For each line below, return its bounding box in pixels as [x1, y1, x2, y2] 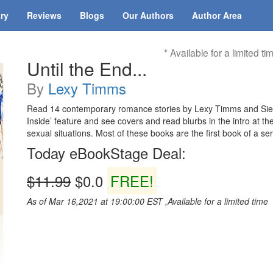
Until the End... [27, 55, 147, 82]
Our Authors [122, 9, 174, 21]
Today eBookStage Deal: [27, 142, 186, 163]
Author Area [192, 9, 242, 21]
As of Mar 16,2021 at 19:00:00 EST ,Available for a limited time [27, 195, 268, 207]
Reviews [27, 9, 62, 21]
